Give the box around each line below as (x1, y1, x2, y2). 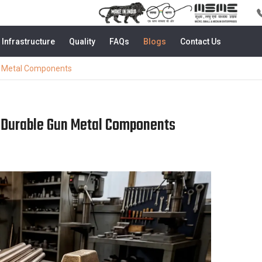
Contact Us (180, 36, 221, 46)
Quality (69, 36, 95, 46)
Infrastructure (2, 36, 55, 46)
